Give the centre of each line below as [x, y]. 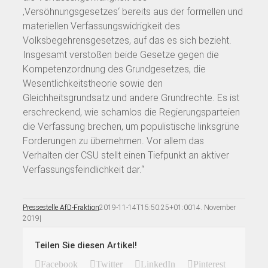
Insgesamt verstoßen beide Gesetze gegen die [121, 54]
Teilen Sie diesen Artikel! [86, 245]
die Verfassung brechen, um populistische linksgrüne [131, 126]
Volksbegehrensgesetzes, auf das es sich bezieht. [127, 40]
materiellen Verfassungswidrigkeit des [101, 26]
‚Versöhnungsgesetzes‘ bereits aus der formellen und [133, 11]
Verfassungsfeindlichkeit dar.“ [83, 169]
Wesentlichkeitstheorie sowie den [93, 83]
